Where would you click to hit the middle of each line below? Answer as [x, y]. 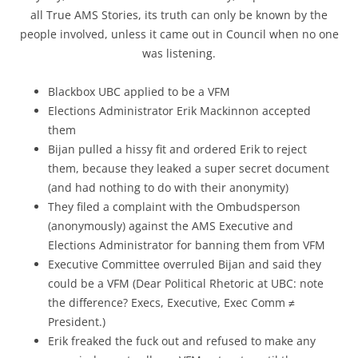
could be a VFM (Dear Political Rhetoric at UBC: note [186, 283]
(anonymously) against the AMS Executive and [171, 226]
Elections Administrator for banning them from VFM [187, 245]
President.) [77, 322]
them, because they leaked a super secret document [189, 168]
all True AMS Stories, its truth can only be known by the [179, 15]
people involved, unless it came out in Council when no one [179, 34]
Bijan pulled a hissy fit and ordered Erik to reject [177, 149]
